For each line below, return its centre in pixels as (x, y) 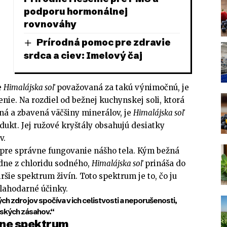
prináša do (164, 164)
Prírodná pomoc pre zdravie (103, 42)
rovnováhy (50, 24)
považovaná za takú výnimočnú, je (122, 88)
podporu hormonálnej (75, 11)
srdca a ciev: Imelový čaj (83, 55)
